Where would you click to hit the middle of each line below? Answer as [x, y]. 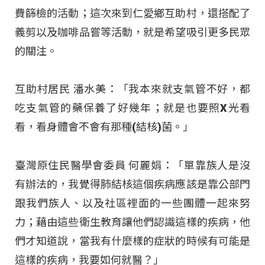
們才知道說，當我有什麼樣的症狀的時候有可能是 [132, 241]
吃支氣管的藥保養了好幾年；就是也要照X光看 [132, 108]
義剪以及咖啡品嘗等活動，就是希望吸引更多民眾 [132, 33]
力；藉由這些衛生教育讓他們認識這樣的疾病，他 [132, 222]
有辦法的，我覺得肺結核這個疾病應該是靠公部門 [132, 184]
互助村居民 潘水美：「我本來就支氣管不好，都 [132, 89]
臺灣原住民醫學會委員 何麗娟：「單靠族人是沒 [132, 165]
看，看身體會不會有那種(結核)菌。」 [104, 127]
